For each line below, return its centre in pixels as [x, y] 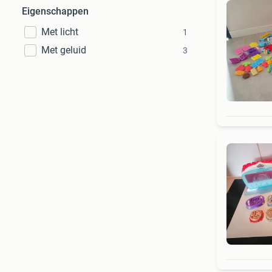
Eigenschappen [55, 11]
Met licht [60, 32]
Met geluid [64, 50]
